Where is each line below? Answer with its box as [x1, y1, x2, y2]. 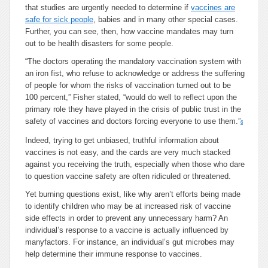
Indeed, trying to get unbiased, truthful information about [25, 136, 219, 145]
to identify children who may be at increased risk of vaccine [25, 202, 231, 211]
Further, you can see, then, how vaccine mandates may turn [25, 27, 233, 36]
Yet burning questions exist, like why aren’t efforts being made [25, 190, 240, 199]
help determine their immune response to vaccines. [25, 249, 202, 258]
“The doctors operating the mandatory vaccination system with [25, 57, 241, 66]
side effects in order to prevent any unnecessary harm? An [25, 214, 228, 223]
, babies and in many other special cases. [93, 15, 238, 24]
